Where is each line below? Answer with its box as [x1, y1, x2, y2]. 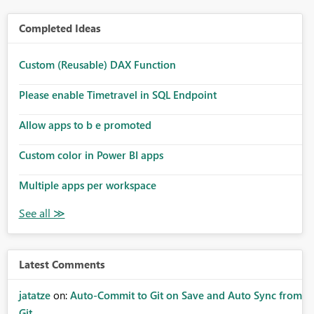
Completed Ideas [18, 21, 101, 36]
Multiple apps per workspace [18, 178, 156, 193]
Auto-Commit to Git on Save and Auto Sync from [69, 288, 302, 303]
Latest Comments [18, 257, 105, 272]
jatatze [18, 288, 50, 303]
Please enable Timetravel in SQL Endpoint [18, 88, 217, 102]
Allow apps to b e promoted [18, 118, 151, 132]
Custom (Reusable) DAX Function [18, 57, 176, 72]
